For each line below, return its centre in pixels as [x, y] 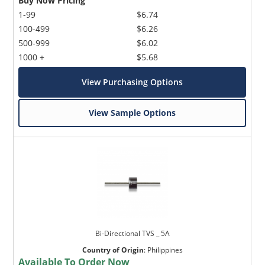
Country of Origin [113, 250]
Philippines [165, 250]
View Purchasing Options [132, 82]
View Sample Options [132, 112]
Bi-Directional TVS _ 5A [132, 233]
